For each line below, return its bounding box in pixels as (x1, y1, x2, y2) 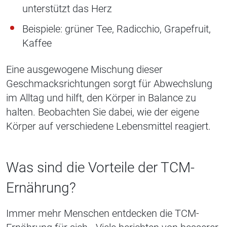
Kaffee (22, 37, 52, 50)
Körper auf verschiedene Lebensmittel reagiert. (6, 120, 211, 133)
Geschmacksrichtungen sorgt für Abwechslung (6, 78, 212, 90)
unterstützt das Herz (22, 3, 112, 15)
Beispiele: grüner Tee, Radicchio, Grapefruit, (22, 23, 211, 35)
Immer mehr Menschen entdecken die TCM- (6, 207, 199, 220)
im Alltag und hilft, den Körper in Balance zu (6, 92, 196, 104)
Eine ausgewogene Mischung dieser (6, 63, 163, 76)
